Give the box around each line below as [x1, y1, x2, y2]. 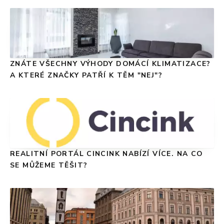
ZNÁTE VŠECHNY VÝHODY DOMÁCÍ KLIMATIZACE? [10, 58, 211, 68]
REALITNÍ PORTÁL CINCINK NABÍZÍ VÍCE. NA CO [10, 148, 203, 158]
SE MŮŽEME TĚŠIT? [10, 160, 88, 170]
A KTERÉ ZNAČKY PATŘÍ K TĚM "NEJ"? [10, 70, 163, 80]
